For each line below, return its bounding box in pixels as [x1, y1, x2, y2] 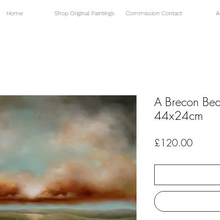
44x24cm [154, 108, 203, 123]
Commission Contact [126, 10, 182, 17]
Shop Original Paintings [54, 10, 114, 17]
